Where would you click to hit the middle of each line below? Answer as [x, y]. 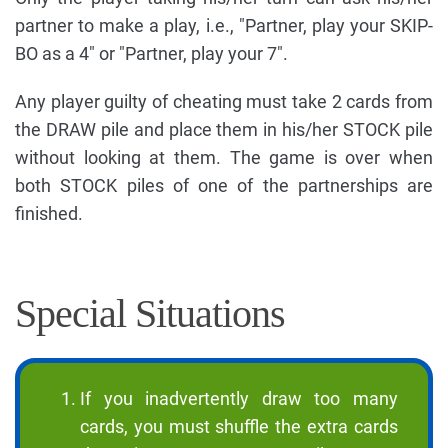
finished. [49, 214]
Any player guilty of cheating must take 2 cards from [224, 102]
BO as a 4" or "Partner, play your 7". [151, 54]
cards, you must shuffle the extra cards [239, 427]
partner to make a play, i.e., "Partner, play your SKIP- [224, 26]
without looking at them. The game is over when [224, 158]
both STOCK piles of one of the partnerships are [224, 186]
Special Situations [150, 314]
